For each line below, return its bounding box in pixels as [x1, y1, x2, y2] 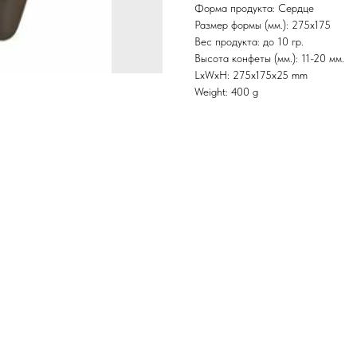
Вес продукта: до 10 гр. [194, 35, 304, 49]
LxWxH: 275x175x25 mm [194, 69, 308, 82]
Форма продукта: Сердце [194, 2, 314, 15]
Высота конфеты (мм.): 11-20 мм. [194, 52, 344, 65]
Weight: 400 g [194, 85, 258, 99]
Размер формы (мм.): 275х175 [194, 18, 331, 32]
